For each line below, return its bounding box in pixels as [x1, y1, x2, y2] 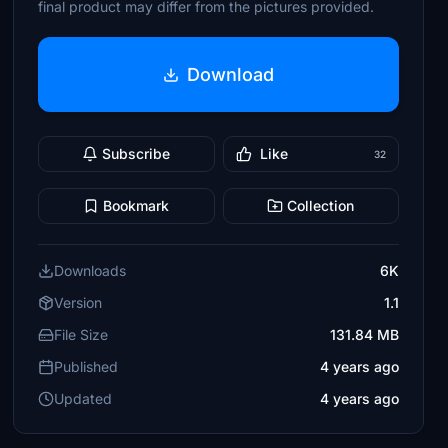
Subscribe [102, 145, 171, 162]
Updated [54, 390, 113, 407]
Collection [287, 197, 355, 214]
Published [54, 358, 119, 375]
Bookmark [103, 197, 170, 214]
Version [54, 294, 103, 311]
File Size [54, 326, 109, 343]
